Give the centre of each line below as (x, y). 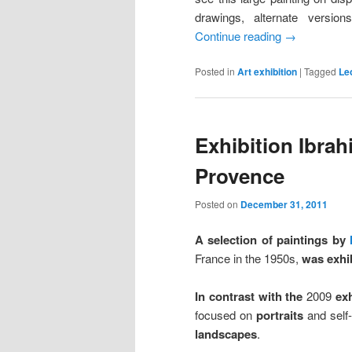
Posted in (215, 71)
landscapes (226, 334)
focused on (225, 315)
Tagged (320, 71)
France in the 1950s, (248, 258)
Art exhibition (267, 72)
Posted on (218, 203)
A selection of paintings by (272, 239)
